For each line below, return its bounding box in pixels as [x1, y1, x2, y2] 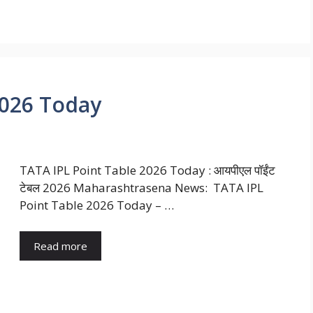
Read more [34, 239, 87, 254]
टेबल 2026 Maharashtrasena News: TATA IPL [20, 179, 263, 196]
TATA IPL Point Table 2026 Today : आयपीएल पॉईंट [20, 161, 275, 178]
